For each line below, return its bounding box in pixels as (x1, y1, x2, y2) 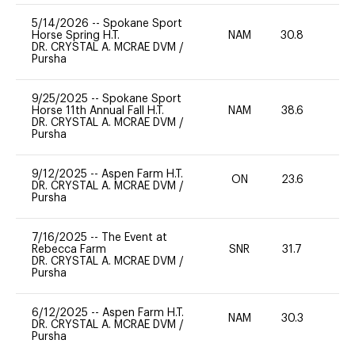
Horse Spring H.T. (32, 29, 120, 41)
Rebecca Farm (32, 243, 106, 255)
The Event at (101, 231, 167, 243)
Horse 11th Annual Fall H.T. (32, 105, 164, 116)
